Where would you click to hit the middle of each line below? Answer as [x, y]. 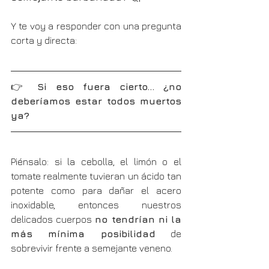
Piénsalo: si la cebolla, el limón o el [96, 161]
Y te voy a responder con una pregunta [96, 26]
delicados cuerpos [53, 219]
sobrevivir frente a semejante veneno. [92, 248]
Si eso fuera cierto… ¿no [110, 86]
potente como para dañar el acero [96, 190]
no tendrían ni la [138, 219]
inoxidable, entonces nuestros [96, 204]
